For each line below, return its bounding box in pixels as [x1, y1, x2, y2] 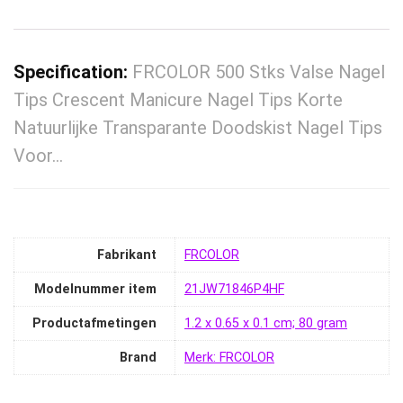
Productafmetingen [32, 315, 157, 331]
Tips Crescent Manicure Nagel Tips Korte [13, 89, 343, 112]
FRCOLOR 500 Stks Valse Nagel [132, 61, 385, 84]
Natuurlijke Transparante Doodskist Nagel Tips [13, 117, 382, 139]
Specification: [13, 61, 132, 84]
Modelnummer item [34, 281, 157, 297]
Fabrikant [97, 246, 157, 263]
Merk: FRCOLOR [184, 349, 274, 365]
